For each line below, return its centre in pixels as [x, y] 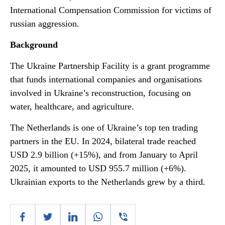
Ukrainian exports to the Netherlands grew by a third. [108, 182]
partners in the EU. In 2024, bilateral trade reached [103, 141]
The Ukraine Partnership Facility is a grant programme [110, 66]
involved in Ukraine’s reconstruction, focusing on [100, 93]
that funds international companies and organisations [106, 79]
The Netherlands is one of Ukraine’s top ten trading [104, 128]
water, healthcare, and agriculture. [72, 106]
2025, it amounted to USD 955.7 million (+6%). [98, 168]
